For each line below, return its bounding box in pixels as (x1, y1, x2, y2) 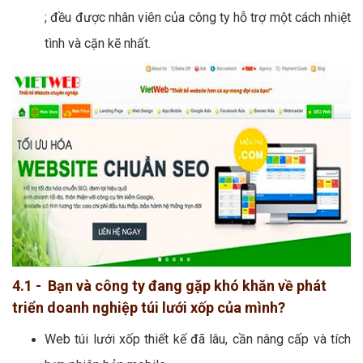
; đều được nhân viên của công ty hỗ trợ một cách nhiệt (45, 10, 351, 26)
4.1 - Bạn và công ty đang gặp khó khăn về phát (12, 276, 327, 294)
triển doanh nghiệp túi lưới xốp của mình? (12, 298, 285, 316)
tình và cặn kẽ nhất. (45, 36, 151, 52)
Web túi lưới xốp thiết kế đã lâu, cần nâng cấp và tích (45, 331, 351, 347)
